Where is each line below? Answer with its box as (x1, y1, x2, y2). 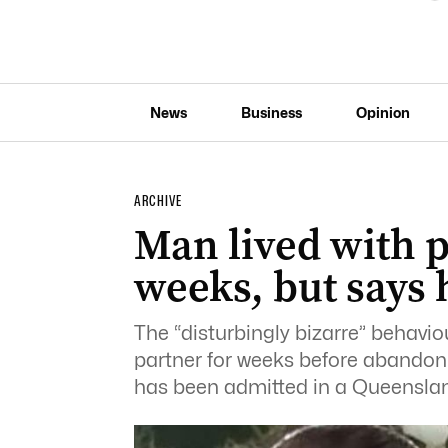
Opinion (355, 103, 410, 121)
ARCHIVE (133, 192, 182, 210)
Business (240, 103, 302, 121)
